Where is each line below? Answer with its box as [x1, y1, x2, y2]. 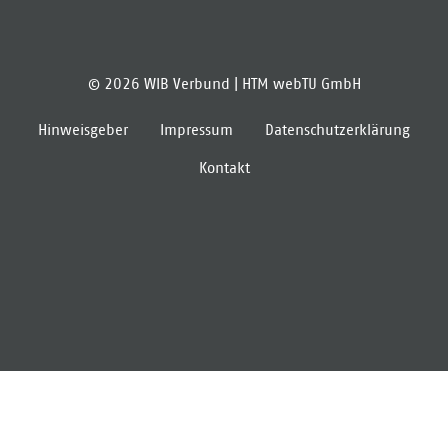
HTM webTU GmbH [241, 74, 361, 92]
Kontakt [198, 158, 250, 176]
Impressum [160, 120, 233, 138]
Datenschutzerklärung [265, 120, 410, 138]
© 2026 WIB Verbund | [87, 74, 242, 92]
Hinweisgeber [38, 120, 128, 138]
